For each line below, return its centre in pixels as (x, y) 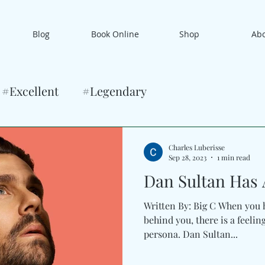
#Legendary (114, 91)
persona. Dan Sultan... (191, 234)
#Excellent (30, 91)
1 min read (234, 157)
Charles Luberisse (197, 147)
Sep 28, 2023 (188, 157)
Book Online (115, 34)
